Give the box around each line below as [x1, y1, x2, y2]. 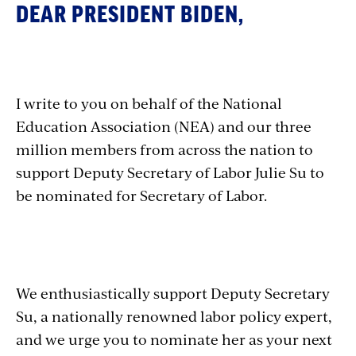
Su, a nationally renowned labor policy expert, [16, 306, 332, 326]
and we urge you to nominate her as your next [16, 329, 332, 349]
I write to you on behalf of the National [16, 93, 282, 113]
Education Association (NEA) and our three [16, 116, 311, 136]
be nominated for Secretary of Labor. [16, 185, 273, 205]
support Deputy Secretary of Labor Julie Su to [16, 162, 324, 182]
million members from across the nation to [16, 139, 313, 159]
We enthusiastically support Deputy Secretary [16, 283, 330, 303]
